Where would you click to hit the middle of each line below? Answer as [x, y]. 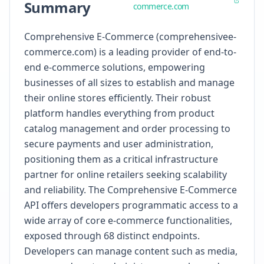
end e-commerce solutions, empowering [115, 67]
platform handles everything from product [119, 113]
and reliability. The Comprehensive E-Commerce [131, 190]
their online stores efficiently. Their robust [118, 98]
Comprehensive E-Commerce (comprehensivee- [130, 37]
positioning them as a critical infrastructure [121, 159]
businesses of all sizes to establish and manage [129, 82]
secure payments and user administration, [119, 144]
